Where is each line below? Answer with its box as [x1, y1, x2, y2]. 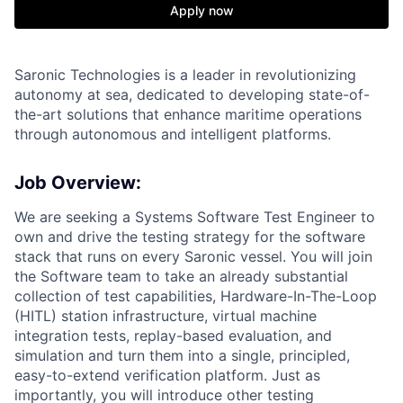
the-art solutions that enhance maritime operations [14, 105, 362, 123]
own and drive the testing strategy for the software [14, 228, 365, 246]
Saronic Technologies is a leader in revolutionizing [14, 66, 356, 84]
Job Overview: [14, 172, 141, 193]
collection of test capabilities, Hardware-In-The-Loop [14, 287, 377, 305]
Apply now [169, 3, 234, 18]
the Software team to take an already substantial [14, 267, 348, 285]
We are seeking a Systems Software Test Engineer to [14, 208, 375, 226]
